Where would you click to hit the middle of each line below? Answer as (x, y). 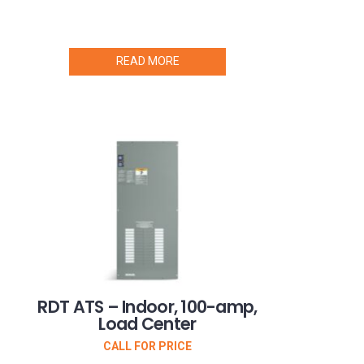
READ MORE (147, 61)
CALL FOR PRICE (147, 346)
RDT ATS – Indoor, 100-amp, (147, 306)
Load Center (147, 323)
